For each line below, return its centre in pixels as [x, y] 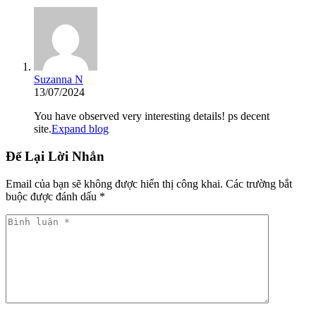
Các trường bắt [259, 183]
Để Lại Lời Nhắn [55, 156]
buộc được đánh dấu [53, 196]
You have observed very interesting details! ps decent [152, 116]
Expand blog [80, 129]
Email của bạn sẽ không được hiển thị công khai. [114, 183]
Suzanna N [59, 80]
